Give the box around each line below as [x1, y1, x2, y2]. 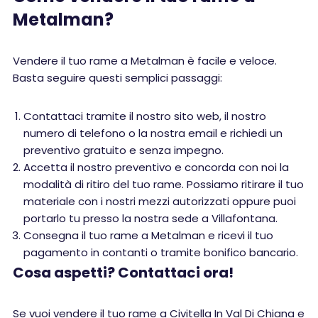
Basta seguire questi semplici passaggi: [13, 70, 222, 85]
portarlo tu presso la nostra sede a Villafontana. [23, 211, 278, 226]
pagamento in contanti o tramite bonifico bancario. [23, 245, 298, 260]
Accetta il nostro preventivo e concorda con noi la [23, 160, 289, 175]
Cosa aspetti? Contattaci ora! [13, 263, 234, 283]
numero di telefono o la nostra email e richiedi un [23, 126, 283, 141]
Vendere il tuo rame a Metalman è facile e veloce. [13, 53, 277, 68]
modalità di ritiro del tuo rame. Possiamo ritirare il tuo [23, 177, 304, 192]
